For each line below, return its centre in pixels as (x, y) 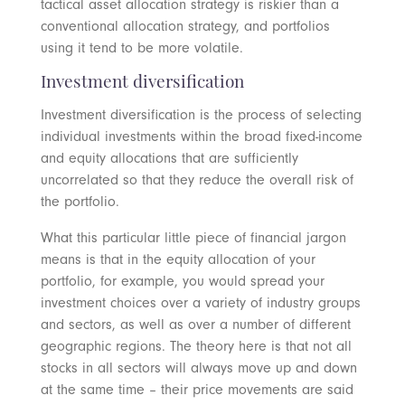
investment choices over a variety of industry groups (200, 303)
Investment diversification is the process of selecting (201, 115)
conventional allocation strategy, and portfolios (185, 27)
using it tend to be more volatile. (141, 48)
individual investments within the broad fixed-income (201, 137)
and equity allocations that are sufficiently (169, 159)
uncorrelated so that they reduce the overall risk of (197, 180)
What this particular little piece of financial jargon (193, 238)
